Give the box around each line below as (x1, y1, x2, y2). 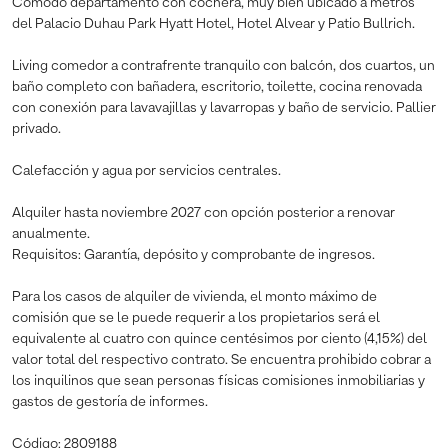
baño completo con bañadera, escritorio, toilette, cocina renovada (12, 79, 422, 94)
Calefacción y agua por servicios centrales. (12, 163, 281, 178)
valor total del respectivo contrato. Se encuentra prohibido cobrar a (12, 352, 431, 367)
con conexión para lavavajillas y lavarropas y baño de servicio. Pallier (12, 100, 436, 115)
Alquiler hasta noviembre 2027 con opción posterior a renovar (12, 205, 395, 220)
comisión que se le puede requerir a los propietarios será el (12, 310, 380, 325)
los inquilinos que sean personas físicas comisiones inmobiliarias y (12, 373, 425, 388)
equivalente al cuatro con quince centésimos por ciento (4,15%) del (12, 331, 427, 346)
